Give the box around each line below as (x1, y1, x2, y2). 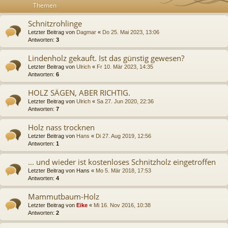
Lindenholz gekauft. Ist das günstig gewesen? (28, 53, 184, 64)
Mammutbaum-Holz (28, 191, 99, 202)
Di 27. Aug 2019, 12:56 (96, 133, 151, 139)
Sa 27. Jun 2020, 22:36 (97, 98, 154, 105)
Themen (33, 1, 56, 10)
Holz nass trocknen (28, 122, 95, 133)
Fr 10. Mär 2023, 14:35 (97, 64, 153, 70)
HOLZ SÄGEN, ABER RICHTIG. (28, 88, 130, 98)
